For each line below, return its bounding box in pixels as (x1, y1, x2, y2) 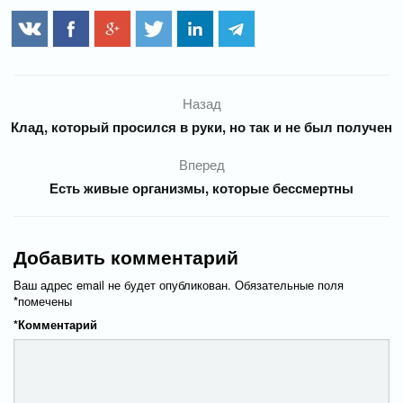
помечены (18, 292, 72, 309)
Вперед (178, 155, 225, 174)
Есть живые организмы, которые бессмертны (49, 178, 354, 198)
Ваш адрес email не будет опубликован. (13, 276, 231, 293)
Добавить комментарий (13, 243, 238, 270)
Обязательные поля (235, 276, 344, 293)
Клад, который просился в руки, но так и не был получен (11, 117, 392, 137)
